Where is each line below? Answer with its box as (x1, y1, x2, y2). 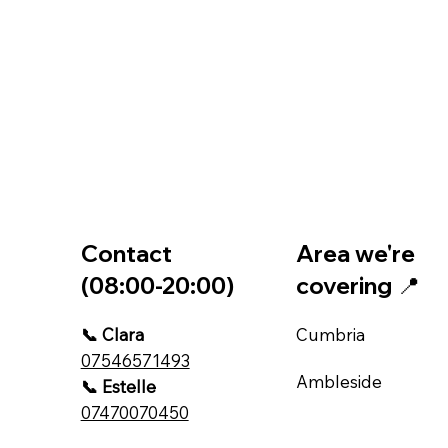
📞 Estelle (80, 375, 156, 397)
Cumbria (296, 323, 366, 345)
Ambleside (296, 370, 383, 392)
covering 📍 (296, 270, 421, 300)
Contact (80, 238, 172, 268)
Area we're (296, 238, 416, 268)
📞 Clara (80, 323, 144, 345)
